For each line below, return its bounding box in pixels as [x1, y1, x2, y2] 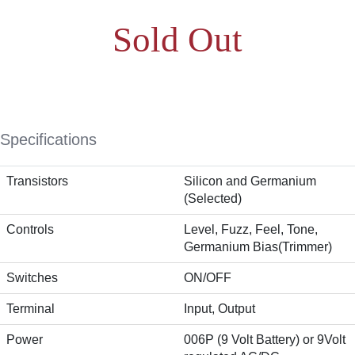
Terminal [6, 302, 55, 316]
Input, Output [184, 302, 255, 316]
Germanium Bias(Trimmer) [184, 240, 332, 254]
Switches [6, 271, 58, 285]
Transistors [6, 174, 68, 189]
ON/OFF [184, 271, 231, 285]
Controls [6, 223, 54, 237]
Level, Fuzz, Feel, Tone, [184, 223, 318, 237]
